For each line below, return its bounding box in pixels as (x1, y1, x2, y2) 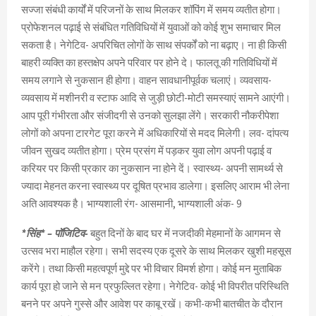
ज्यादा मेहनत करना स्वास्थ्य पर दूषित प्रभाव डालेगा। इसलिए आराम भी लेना (21, 179, 289, 193)
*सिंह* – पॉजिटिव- (21, 226, 88, 241)
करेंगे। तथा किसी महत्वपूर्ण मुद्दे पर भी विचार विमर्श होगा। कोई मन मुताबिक (21, 262, 281, 276)
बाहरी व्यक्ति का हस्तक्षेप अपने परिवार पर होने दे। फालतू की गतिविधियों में (21, 56, 277, 70)
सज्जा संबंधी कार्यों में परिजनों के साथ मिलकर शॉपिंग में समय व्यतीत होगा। (21, 3, 281, 17)
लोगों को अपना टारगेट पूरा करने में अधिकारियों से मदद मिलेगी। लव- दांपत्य (21, 126, 288, 140)
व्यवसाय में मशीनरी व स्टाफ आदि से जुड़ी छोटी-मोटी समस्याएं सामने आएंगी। (21, 91, 291, 105)
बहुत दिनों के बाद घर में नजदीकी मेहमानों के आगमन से (90, 226, 281, 241)
